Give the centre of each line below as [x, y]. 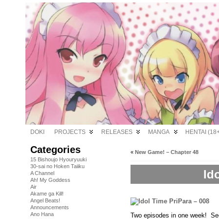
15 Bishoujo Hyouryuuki [58, 159]
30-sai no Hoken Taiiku [57, 166]
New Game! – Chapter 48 [167, 152]
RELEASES [117, 132]
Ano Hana [42, 214]
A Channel [42, 173]
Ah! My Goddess [50, 180]
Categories [55, 150]
